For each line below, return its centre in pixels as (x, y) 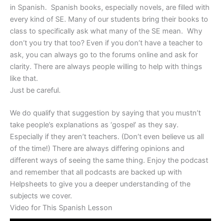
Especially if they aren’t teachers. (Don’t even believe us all (107, 136)
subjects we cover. (41, 196)
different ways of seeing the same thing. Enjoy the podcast (109, 160)
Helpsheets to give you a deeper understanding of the (100, 184)
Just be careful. (35, 90)
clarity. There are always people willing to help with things (106, 66)
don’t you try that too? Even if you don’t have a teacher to (106, 43)
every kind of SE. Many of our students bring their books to (109, 19)
